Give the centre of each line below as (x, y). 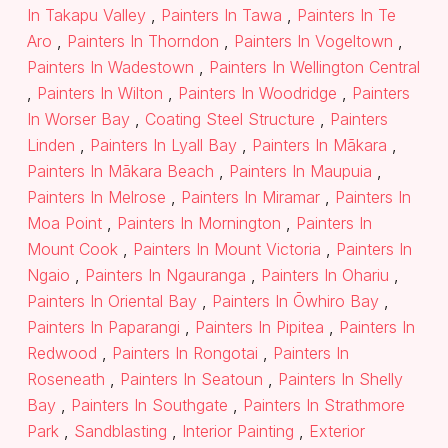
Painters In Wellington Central (312, 67)
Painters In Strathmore (321, 405)
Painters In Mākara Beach (123, 171)
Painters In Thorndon (143, 41)
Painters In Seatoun (191, 379)
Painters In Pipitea (259, 327)
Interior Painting (238, 431)
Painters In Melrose (99, 197)
